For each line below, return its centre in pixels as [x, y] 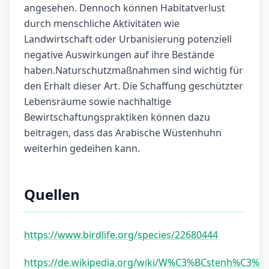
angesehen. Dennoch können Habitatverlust [125, 8]
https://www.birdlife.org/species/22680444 [121, 235]
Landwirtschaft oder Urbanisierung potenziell [128, 39]
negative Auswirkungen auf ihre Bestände [119, 55]
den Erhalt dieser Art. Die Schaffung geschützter [134, 86]
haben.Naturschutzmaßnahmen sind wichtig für [134, 71]
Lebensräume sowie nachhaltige [98, 102]
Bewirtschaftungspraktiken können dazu [117, 117]
